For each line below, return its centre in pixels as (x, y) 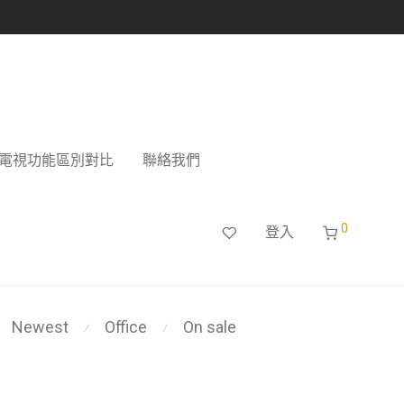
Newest (40, 327)
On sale (210, 327)
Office (126, 327)
